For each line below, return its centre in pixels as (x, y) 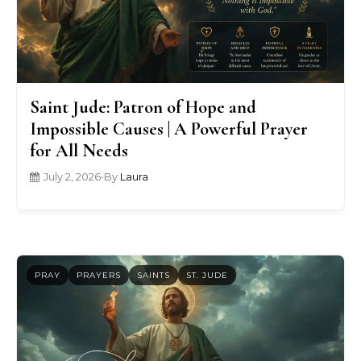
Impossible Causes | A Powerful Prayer (169, 129)
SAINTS (154, 275)
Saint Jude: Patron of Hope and (143, 107)
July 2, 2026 (72, 177)
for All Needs (79, 151)
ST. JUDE (207, 275)
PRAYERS (99, 275)
